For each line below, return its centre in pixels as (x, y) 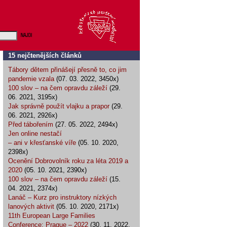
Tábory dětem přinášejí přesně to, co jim (67, 70)
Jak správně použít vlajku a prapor (59, 106)
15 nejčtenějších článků (45, 55)
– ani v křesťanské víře (42, 143)
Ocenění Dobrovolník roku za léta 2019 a (68, 161)
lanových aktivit (31, 206)
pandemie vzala (31, 79)
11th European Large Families (52, 216)
